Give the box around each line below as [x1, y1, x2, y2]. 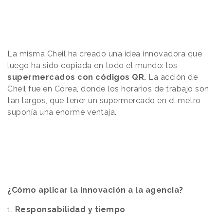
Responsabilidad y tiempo [15, 204, 126, 214]
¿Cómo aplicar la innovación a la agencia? [7, 185, 183, 195]
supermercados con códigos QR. [7, 72, 146, 82]
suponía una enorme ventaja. [7, 107, 117, 117]
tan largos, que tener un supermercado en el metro [7, 95, 201, 105]
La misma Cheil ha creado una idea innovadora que [7, 49, 202, 58]
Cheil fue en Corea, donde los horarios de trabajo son [7, 84, 209, 93]
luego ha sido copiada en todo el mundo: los [7, 60, 178, 70]
